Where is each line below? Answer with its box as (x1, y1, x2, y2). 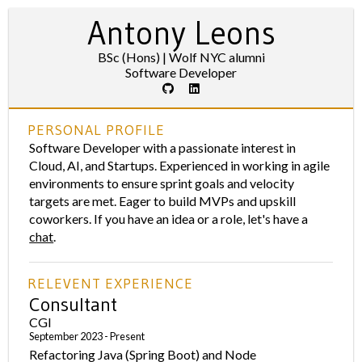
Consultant (29, 293, 118, 316)
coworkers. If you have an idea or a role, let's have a (29, 211, 309, 226)
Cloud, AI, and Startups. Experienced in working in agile (29, 158, 330, 173)
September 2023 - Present (29, 330, 145, 343)
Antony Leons (86, 13, 276, 53)
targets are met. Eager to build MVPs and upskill (29, 193, 297, 208)
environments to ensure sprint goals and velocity (29, 175, 295, 191)
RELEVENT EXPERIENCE (27, 275, 194, 293)
